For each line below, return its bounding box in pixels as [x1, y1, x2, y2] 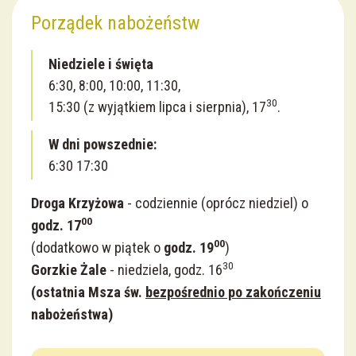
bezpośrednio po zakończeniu [145, 284, 321, 301]
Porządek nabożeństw [31, 12, 200, 35]
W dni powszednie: [48, 136, 157, 153]
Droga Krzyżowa [31, 195, 124, 212]
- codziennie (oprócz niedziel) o [124, 195, 308, 212]
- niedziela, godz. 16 [106, 261, 222, 279]
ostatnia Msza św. [36, 284, 145, 301]
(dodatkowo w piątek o [31, 239, 164, 257]
